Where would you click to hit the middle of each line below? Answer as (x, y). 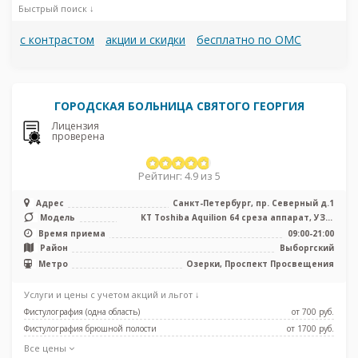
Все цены (46, 348)
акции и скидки (145, 40)
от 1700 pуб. (310, 328)
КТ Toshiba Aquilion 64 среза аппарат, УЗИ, (237, 217)
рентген (315, 227)
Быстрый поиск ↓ (56, 9)
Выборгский (307, 247)
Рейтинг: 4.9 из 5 (179, 175)
